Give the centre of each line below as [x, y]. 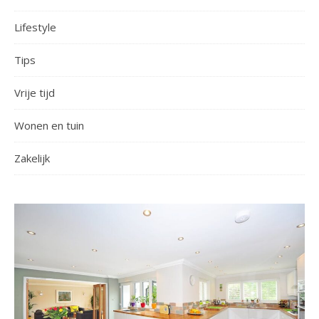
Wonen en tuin [49, 125]
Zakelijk [32, 158]
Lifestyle [35, 27]
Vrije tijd [35, 93]
